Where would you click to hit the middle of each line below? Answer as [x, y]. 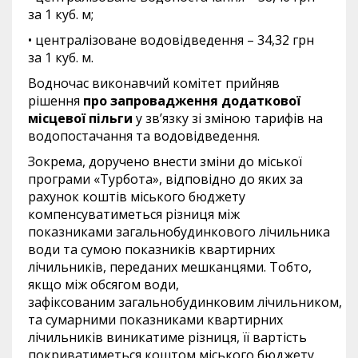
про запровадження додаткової [192, 100]
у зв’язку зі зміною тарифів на [229, 118]
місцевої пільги [82, 118]
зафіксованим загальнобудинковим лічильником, [185, 302]
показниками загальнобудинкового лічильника [179, 231]
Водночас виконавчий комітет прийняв [154, 83]
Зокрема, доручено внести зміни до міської [165, 161]
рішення [56, 100]
